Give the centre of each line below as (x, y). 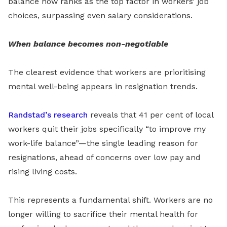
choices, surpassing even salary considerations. (100, 16)
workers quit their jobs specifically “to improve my (107, 129)
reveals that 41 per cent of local (150, 115)
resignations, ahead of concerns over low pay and (104, 158)
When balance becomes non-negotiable (88, 44)
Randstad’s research (48, 115)
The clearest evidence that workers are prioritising (107, 72)
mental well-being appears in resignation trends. (103, 87)
